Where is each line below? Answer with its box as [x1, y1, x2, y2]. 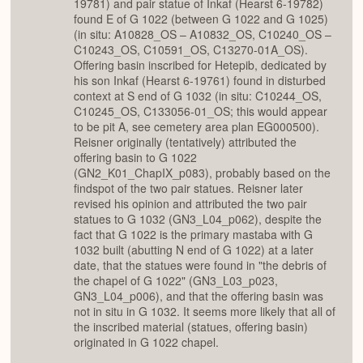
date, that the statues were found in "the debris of [74, 257, 327, 274]
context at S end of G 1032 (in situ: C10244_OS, [74, 88, 322, 105]
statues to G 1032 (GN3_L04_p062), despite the [74, 211, 322, 228]
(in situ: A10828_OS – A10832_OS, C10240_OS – [74, 26, 331, 43]
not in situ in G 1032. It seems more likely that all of [74, 303, 335, 320]
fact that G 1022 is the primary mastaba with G [74, 226, 313, 243]
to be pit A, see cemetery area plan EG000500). [74, 118, 319, 135]
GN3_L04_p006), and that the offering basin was [74, 288, 323, 305]
